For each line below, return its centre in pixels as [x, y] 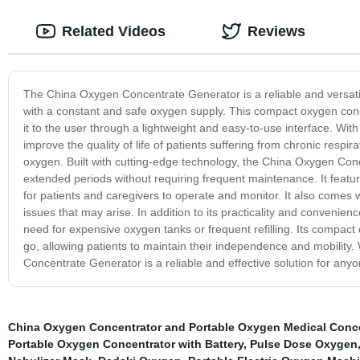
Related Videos [113, 31]
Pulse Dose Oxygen [303, 344]
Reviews [276, 31]
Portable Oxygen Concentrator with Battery [125, 344]
